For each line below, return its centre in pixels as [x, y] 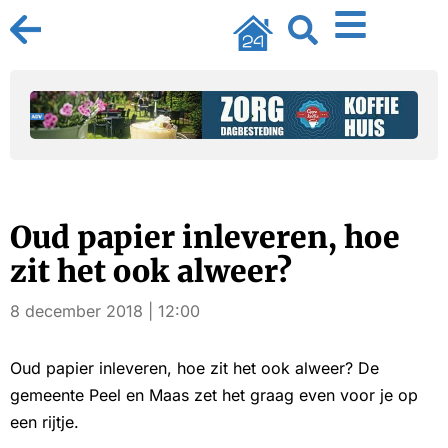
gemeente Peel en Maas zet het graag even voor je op [214, 395]
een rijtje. [44, 422]
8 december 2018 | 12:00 [105, 311]
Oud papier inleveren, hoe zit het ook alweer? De [194, 368]
